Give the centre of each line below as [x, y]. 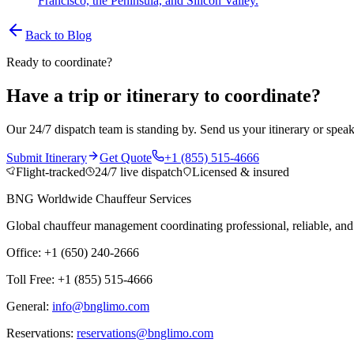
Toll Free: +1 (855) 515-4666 [79, 279]
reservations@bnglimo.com [145, 333]
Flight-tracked [51, 171]
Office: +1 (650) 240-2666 [73, 252]
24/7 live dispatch [139, 171]
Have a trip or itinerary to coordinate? [164, 95]
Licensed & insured [241, 171]
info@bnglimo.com [101, 306]
